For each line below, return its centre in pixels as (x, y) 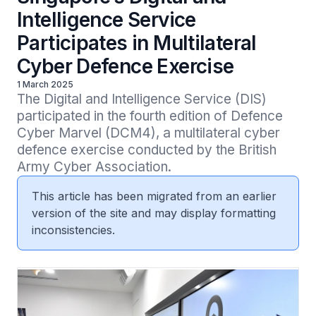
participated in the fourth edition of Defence (150, 116)
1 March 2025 (45, 84)
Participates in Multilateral (137, 43)
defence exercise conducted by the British (147, 150)
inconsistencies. (73, 230)
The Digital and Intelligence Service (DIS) (142, 99)
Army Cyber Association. (94, 167)
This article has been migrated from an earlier (154, 196)
